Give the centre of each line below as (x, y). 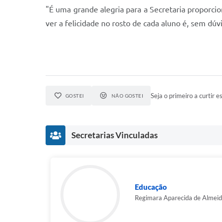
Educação (151, 187)
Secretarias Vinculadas (114, 135)
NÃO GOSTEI (127, 96)
